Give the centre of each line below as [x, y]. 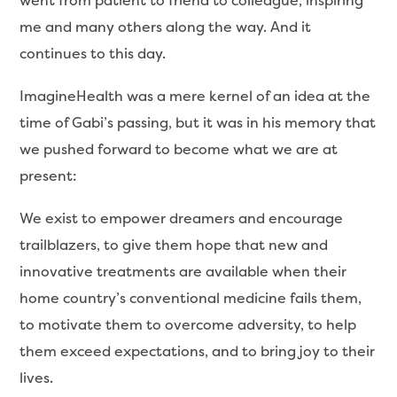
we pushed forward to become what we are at [179, 149]
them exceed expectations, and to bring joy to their [198, 351]
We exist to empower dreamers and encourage [182, 218]
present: [49, 175]
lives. [37, 378]
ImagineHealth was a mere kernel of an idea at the [195, 96]
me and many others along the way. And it [166, 27]
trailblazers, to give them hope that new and [174, 245]
